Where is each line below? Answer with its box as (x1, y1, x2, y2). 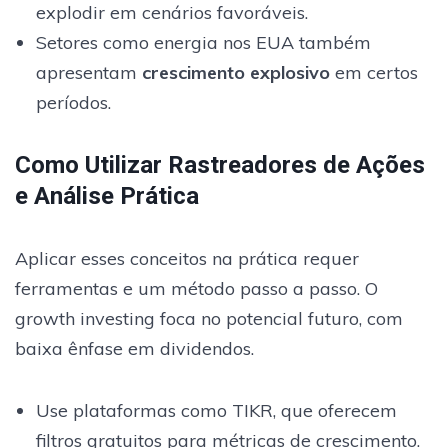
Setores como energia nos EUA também (35, 30, 371, 54)
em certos (329, 60, 418, 84)
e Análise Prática (15, 181, 199, 210)
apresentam (35, 60, 142, 84)
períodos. (35, 90, 111, 114)
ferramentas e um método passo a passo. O (15, 276, 378, 300)
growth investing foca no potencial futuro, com (15, 306, 403, 330)
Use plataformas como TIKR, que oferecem (35, 398, 397, 422)
